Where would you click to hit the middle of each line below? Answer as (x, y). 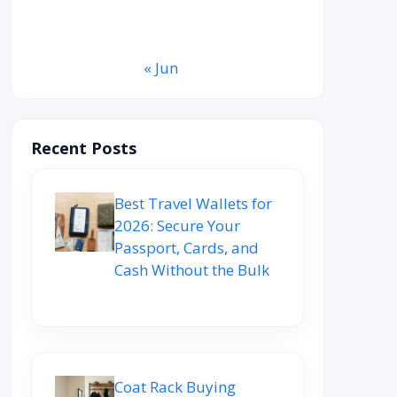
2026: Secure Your (177, 225)
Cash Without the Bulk (192, 269)
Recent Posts (84, 148)
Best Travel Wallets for (193, 203)
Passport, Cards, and (187, 247)
